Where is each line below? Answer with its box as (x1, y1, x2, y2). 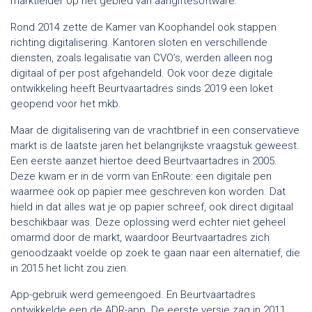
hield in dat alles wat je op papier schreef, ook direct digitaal (10, 200, 293, 213)
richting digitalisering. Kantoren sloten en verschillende (10, 36, 267, 49)
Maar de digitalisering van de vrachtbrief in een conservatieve (10, 123, 299, 136)
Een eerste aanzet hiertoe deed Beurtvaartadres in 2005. (10, 154, 277, 167)
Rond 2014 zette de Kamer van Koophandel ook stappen (10, 20, 276, 33)
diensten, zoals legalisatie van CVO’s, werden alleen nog (10, 51, 272, 64)
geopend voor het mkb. (10, 97, 121, 110)
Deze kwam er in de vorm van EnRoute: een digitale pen (10, 169, 272, 182)
